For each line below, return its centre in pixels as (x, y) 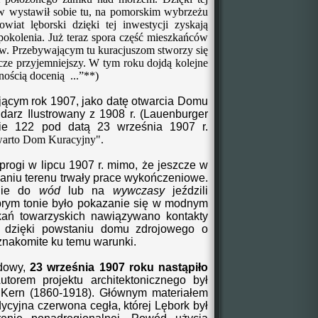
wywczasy (138, 191)
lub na (86, 191)
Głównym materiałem (154, 293)
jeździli (186, 191)
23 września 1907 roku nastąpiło (119, 267)
